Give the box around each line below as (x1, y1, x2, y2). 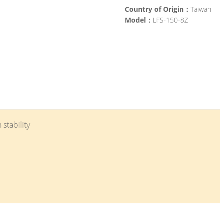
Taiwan (191, 4, 211, 14)
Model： (125, 15, 153, 25)
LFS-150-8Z (153, 15, 188, 25)
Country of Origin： (125, 4, 191, 14)
